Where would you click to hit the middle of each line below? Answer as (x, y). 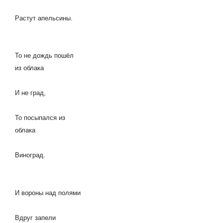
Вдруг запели (35, 218)
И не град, (30, 93)
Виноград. (30, 155)
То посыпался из (40, 118)
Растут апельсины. (44, 18)
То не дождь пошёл (44, 56)
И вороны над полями (48, 193)
